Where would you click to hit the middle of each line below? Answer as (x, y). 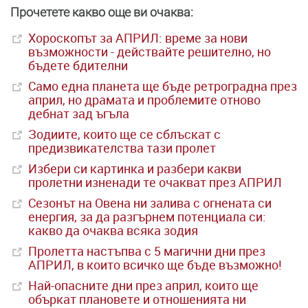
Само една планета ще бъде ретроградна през (163, 86)
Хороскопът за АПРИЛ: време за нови (138, 38)
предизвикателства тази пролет (122, 148)
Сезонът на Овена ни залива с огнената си (150, 203)
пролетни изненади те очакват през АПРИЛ (155, 182)
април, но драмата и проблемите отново (144, 100)
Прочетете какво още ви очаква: (102, 12)
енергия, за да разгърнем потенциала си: (147, 217)
